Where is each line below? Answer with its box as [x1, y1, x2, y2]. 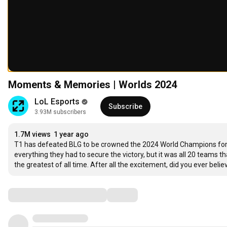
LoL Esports [34, 97, 80, 107]
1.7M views [14, 130, 51, 139]
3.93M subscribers [34, 108, 86, 116]
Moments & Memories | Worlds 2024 [8, 79, 177, 91]
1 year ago [54, 130, 89, 139]
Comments [8, 188, 58, 201]
